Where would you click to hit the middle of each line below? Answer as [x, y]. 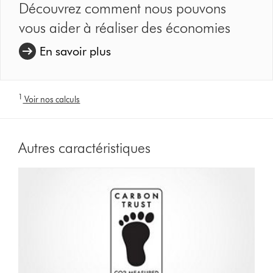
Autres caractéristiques [85, 148]
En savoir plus [76, 51]
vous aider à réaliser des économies [125, 27]
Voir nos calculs [51, 100]
